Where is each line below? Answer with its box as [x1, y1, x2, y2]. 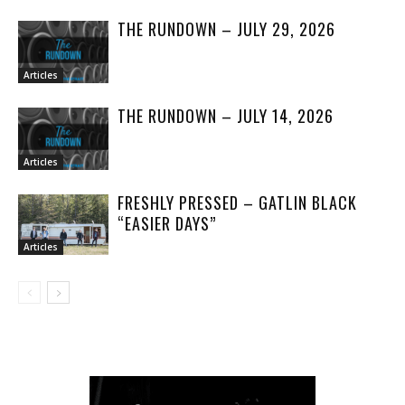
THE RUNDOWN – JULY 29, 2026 [118, 17, 335, 42]
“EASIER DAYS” [118, 212, 216, 236]
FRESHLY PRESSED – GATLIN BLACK [118, 191, 357, 215]
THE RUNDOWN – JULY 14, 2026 [118, 104, 334, 128]
